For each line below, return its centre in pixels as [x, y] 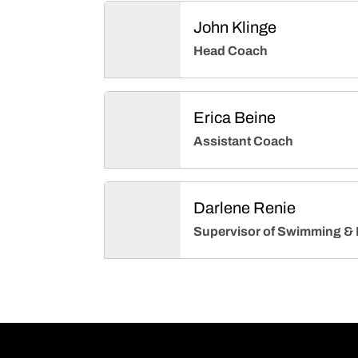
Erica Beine [235, 117]
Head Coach [231, 51]
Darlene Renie [245, 208]
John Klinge [235, 27]
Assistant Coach [243, 141]
